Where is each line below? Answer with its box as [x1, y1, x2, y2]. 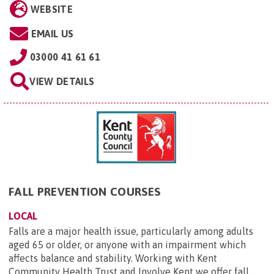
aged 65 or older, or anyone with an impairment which [9, 239, 246, 251]
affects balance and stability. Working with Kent [9, 253, 217, 264]
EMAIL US [31, 28, 74, 39]
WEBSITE [30, 3, 73, 15]
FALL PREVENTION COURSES [9, 185, 161, 199]
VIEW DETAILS [29, 75, 95, 87]
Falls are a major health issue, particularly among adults [9, 226, 253, 237]
